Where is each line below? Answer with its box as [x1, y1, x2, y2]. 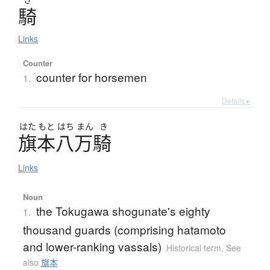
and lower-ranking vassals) [22, 238, 162, 255]
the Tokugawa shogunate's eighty [36, 202, 210, 219]
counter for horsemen [36, 69, 147, 86]
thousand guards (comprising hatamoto [22, 221, 226, 238]
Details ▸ [222, 95, 250, 106]
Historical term [166, 242, 221, 254]
